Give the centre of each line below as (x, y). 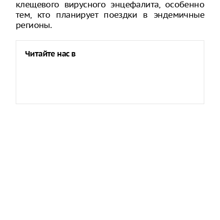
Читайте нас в (50, 54)
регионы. (34, 25)
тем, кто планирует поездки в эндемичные (110, 15)
